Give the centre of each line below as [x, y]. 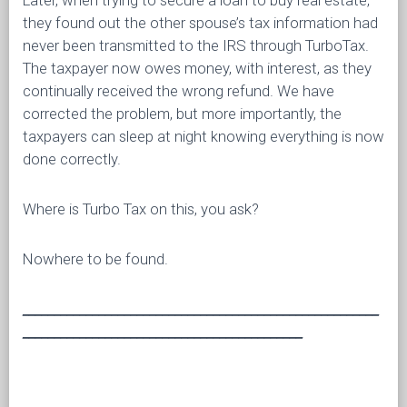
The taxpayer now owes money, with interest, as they [197, 68]
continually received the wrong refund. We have [179, 91]
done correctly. [72, 159]
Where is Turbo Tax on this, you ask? [141, 209]
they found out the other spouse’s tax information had [200, 23]
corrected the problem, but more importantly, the [182, 114]
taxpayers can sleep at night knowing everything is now [203, 136]
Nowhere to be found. [95, 259]
